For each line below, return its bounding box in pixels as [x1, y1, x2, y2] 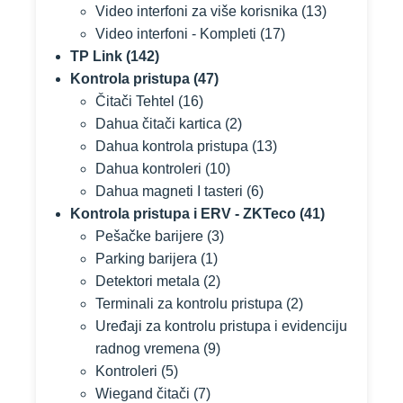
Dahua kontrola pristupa [95, 139, 248, 154]
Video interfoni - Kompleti [95, 26, 256, 41]
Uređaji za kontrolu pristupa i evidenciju [95, 318, 347, 334]
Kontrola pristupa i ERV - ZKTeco [70, 206, 296, 221]
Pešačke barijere [95, 228, 203, 244]
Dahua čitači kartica [95, 116, 221, 131]
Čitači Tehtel [95, 94, 175, 109]
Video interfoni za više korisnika [95, 4, 298, 19]
